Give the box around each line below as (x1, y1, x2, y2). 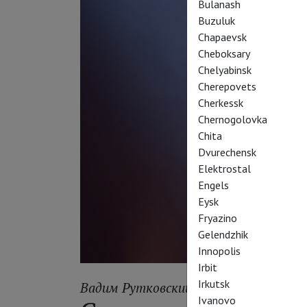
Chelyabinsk (198, 63, 251, 77)
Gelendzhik (198, 228, 248, 241)
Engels (198, 178, 229, 192)
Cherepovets (198, 79, 256, 93)
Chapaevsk (198, 30, 247, 44)
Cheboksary (198, 47, 250, 60)
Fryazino (198, 211, 237, 225)
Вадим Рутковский (80, 278, 192, 296)
